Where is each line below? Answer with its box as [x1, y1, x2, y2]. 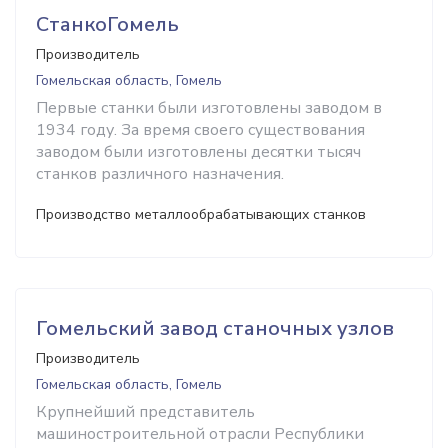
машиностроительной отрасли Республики [36, 423, 364, 445]
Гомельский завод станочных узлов [36, 315, 394, 342]
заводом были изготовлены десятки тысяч [36, 141, 361, 163]
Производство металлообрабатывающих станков [36, 205, 366, 224]
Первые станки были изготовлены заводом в [36, 97, 382, 119]
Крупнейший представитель [36, 401, 255, 423]
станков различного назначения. [36, 163, 284, 185]
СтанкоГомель [36, 11, 179, 38]
